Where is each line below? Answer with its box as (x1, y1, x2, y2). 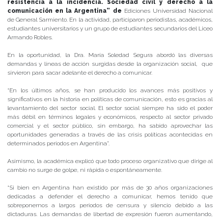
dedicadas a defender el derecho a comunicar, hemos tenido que (7, 193, 213, 200)
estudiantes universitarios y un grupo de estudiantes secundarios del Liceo (7, 25, 213, 32)
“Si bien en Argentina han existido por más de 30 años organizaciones (7, 184, 213, 192)
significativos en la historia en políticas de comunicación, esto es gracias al (7, 96, 213, 103)
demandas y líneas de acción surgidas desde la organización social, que (7, 60, 213, 68)
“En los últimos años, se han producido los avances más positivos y (7, 87, 213, 94)
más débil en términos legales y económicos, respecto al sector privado (7, 113, 213, 121)
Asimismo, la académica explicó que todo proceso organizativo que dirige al (7, 158, 213, 165)
